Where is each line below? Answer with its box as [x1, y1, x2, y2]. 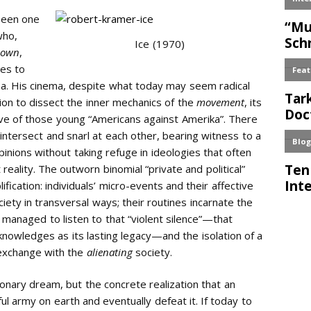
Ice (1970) [135, 36, 185, 51]
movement [196, 94, 244, 109]
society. [132, 244, 173, 259]
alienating [86, 244, 133, 259]
